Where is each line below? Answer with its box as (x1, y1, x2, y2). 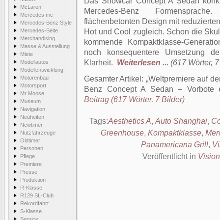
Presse (20, 169, 37, 175)
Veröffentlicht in (142, 152, 198, 161)
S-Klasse (20, 208, 42, 214)
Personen (20, 145, 43, 151)
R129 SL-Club (20, 192, 54, 198)
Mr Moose (20, 90, 44, 96)
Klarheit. (84, 58, 115, 67)
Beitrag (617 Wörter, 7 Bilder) (84, 95, 185, 104)
